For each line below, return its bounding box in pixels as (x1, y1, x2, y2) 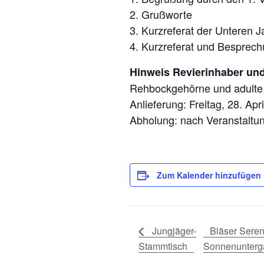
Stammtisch (138, 239, 187, 253)
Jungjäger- (150, 223, 196, 237)
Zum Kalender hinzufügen (157, 169, 261, 181)
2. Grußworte (130, 6, 192, 22)
